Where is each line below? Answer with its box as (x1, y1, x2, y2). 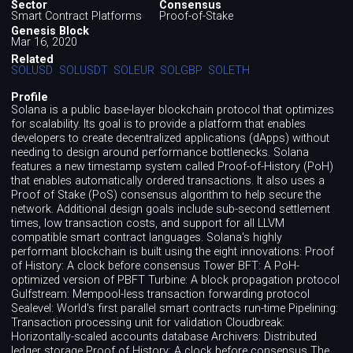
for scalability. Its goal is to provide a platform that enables (11, 117, 307, 131)
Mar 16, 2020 (11, 35, 78, 49)
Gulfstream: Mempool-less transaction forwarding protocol (11, 287, 310, 301)
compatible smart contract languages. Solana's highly (11, 230, 283, 244)
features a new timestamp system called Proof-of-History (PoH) (11, 159, 334, 173)
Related (11, 53, 54, 67)
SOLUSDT (58, 64, 108, 78)
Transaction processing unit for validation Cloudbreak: (11, 315, 285, 329)
